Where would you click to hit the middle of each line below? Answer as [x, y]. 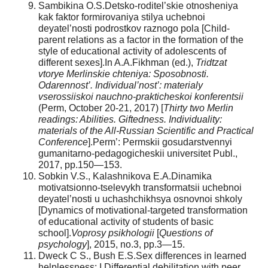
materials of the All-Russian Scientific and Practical [146, 130]
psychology [63, 244]
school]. [55, 233]
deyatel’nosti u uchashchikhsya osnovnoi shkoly [140, 199]
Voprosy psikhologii [113, 233]
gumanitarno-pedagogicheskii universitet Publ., [138, 153]
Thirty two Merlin [198, 108]
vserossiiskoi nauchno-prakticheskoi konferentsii [141, 96]
